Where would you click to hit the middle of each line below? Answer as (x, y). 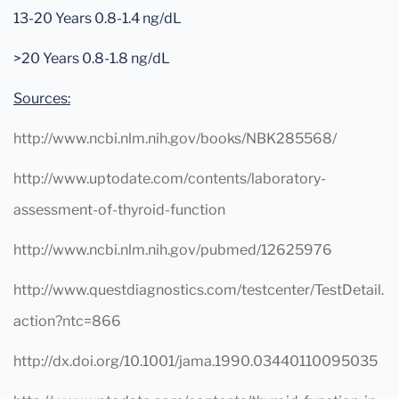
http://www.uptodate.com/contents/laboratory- (170, 179)
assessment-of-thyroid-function (119, 210)
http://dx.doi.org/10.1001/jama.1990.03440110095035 (195, 361)
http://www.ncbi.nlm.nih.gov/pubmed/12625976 (173, 250)
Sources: (42, 98)
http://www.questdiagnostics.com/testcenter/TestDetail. (199, 290)
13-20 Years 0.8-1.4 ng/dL (98, 18)
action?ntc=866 (67, 321)
